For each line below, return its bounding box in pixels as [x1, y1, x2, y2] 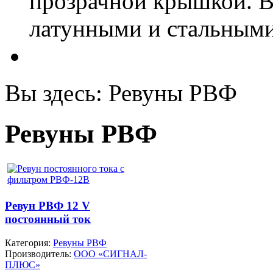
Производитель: [5, 248, 74, 259]
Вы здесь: [5, 80, 108, 107]
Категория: [5, 237, 53, 248]
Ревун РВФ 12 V [5, 199, 90, 212]
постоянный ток [5, 212, 91, 225]
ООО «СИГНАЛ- [74, 248, 147, 259]
